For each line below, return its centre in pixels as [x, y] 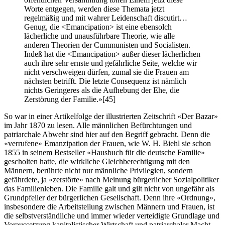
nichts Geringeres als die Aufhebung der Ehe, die [102, 90]
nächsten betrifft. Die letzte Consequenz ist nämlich [105, 81]
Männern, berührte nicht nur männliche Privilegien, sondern [98, 171]
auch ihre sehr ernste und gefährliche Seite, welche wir [110, 63]
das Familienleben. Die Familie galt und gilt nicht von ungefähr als [109, 189]
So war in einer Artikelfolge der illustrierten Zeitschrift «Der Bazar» [111, 117]
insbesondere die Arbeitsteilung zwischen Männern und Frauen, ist [109, 207]
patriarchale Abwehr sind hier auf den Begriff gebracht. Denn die [107, 135]
